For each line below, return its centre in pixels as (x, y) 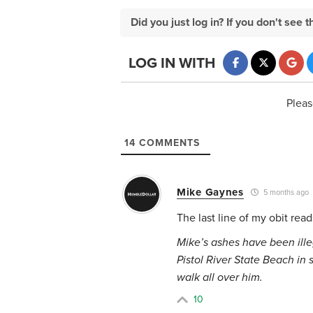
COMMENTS (168, 143)
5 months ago (285, 193)
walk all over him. (221, 277)
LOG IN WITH (172, 64)
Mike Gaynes (210, 192)
